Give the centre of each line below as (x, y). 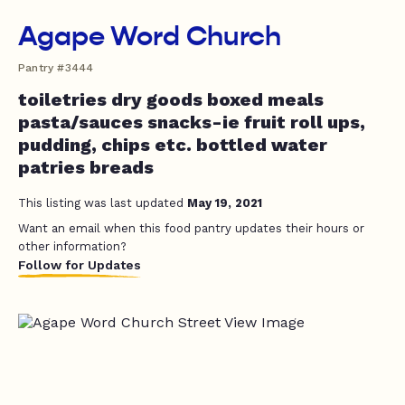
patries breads (86, 167)
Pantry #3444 (56, 68)
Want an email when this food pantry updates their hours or (191, 228)
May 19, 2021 (225, 203)
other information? (72, 246)
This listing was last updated (103, 203)
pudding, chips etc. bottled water (173, 145)
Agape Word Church (150, 36)
